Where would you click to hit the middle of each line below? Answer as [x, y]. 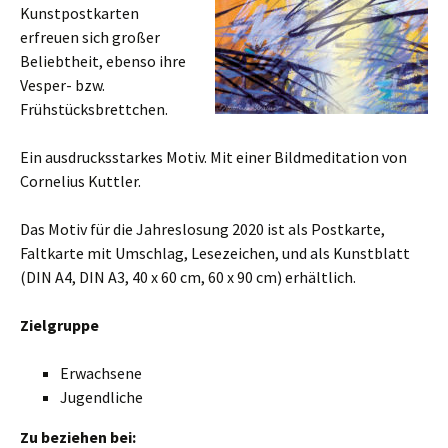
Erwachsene [101, 373]
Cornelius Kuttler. [80, 181]
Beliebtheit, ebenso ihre [103, 61]
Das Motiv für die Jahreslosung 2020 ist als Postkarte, [202, 229]
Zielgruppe [59, 325]
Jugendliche [101, 397]
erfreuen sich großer [90, 37]
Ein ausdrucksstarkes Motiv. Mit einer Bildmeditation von [213, 157]
